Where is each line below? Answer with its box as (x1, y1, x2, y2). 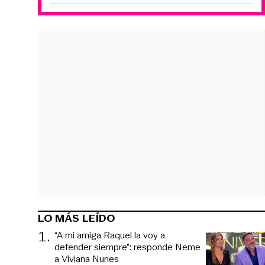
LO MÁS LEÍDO (38, 210, 115, 226)
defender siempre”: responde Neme (54, 240, 201, 254)
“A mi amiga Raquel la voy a (54, 228, 165, 242)
